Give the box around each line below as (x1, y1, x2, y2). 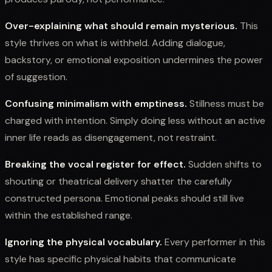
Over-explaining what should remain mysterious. (5, 19, 237, 32)
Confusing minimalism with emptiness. (5, 97, 187, 110)
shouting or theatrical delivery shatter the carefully (5, 174, 232, 188)
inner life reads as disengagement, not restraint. (5, 131, 217, 144)
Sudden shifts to (186, 157, 262, 171)
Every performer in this (162, 235, 265, 248)
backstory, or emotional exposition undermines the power (5, 53, 263, 66)
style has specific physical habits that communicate (5, 252, 236, 265)
